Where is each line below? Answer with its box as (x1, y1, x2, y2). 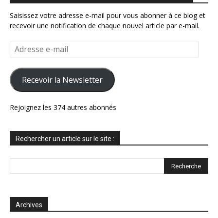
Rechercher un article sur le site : (16, 135, 114, 143)
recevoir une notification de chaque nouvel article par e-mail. (10, 21, 200, 31)
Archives (16, 201, 42, 209)
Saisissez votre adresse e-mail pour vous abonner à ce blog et (10, 11, 205, 20)
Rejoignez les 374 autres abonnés (10, 103, 116, 112)
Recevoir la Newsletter (21, 74, 103, 85)
